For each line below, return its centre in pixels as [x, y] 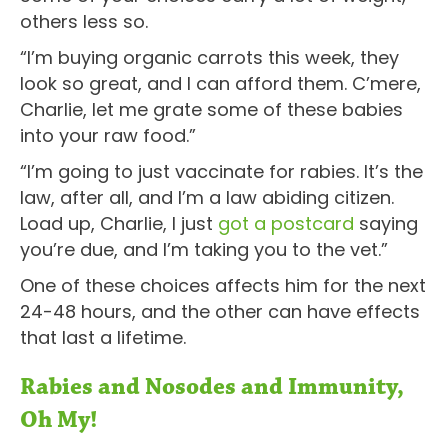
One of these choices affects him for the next [223, 285]
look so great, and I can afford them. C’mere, [220, 83]
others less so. [84, 21]
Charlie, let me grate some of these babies [211, 109]
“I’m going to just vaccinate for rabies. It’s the [221, 171]
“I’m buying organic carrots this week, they [209, 57]
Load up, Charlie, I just [119, 223]
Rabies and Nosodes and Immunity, [212, 386]
